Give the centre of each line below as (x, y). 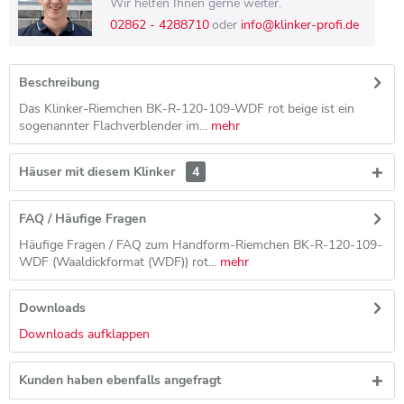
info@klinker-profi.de (299, 25)
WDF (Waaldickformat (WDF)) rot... (119, 262)
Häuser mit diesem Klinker (99, 172)
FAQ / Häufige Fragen (83, 219)
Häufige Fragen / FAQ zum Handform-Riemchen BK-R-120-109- (201, 245)
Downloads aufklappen (84, 334)
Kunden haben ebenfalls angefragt (120, 380)
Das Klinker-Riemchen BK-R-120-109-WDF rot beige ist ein (187, 109)
